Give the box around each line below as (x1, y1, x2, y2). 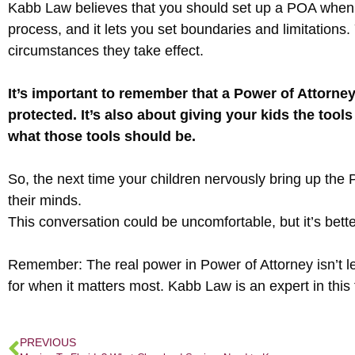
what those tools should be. (8, 128, 196, 144)
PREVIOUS (20, 335, 76, 349)
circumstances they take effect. (8, 42, 204, 59)
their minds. (8, 192, 82, 208)
